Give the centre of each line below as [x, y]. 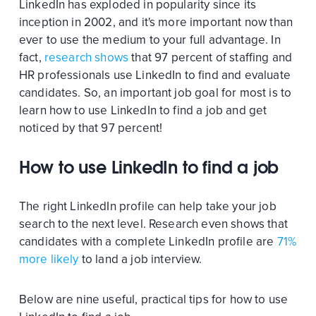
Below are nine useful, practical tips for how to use [153, 300]
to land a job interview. [140, 260]
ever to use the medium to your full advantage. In [150, 40]
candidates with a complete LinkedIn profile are [148, 242]
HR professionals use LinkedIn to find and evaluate [154, 75]
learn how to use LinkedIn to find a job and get [143, 111]
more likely [49, 260]
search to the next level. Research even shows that [153, 224]
